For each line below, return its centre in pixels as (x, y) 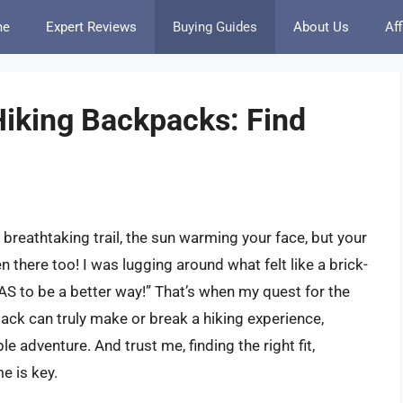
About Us (321, 27)
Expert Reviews (91, 27)
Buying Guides (215, 27)
